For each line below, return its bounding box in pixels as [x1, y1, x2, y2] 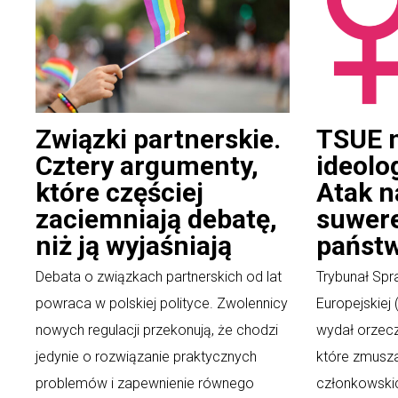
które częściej [36, 176, 203, 208]
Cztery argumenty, [36, 149, 259, 181]
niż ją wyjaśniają [36, 229, 232, 261]
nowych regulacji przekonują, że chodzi [36, 321, 278, 338]
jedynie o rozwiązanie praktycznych [36, 347, 257, 365]
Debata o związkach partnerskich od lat [36, 267, 282, 285]
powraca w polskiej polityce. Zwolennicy [36, 294, 288, 312]
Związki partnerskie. [36, 123, 281, 155]
